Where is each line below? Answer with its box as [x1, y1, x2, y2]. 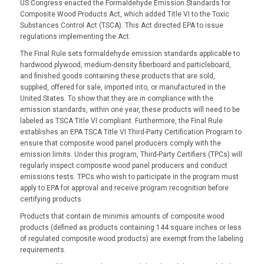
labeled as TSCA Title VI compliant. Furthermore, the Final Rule [19, 117, 223, 126]
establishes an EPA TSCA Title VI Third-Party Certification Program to [19, 128, 242, 137]
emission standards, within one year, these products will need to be [19, 105, 240, 114]
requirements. [19, 246, 66, 255]
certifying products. [19, 195, 83, 204]
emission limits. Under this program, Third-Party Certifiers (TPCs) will [19, 150, 242, 159]
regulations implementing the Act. [19, 32, 131, 41]
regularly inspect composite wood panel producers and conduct [19, 161, 227, 170]
